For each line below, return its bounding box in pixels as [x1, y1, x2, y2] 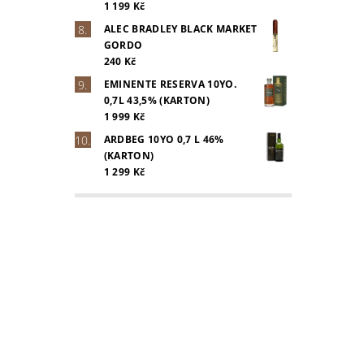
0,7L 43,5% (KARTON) [103, 93, 210, 107]
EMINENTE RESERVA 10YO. [103, 77, 236, 91]
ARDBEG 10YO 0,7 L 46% [103, 132, 224, 146]
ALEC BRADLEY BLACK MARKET [103, 22, 258, 36]
